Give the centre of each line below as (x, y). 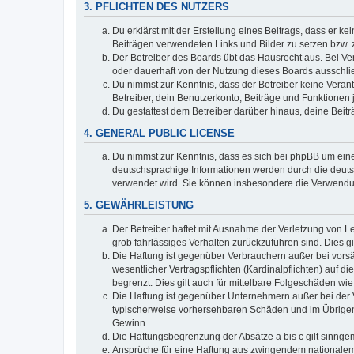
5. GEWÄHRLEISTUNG (139, 205)
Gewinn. (130, 323)
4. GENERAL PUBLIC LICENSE (159, 133)
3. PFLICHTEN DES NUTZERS (156, 8)
